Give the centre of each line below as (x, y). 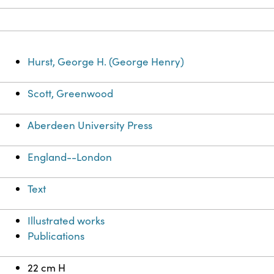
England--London (70, 157)
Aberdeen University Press (90, 125)
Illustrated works (66, 221)
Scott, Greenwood (71, 94)
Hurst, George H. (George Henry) (106, 62)
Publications (56, 236)
